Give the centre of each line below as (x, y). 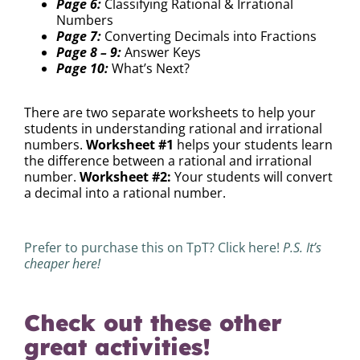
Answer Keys (163, 53)
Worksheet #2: (125, 176)
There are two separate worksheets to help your (170, 112)
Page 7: (79, 37)
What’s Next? (149, 69)
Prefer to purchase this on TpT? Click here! (153, 248)
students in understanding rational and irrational (173, 128)
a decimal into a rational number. (125, 192)
